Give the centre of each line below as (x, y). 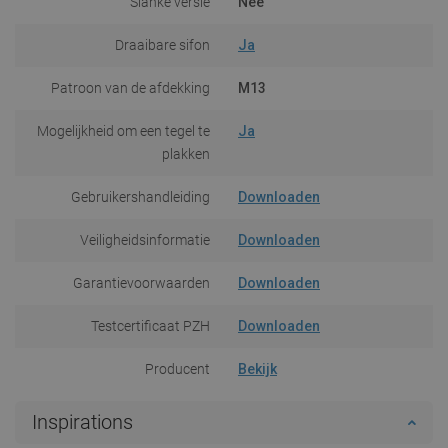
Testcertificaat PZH (150, 325)
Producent (177, 368)
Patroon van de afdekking (130, 87)
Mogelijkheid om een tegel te (123, 130)
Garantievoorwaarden (141, 282)
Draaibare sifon (162, 44)
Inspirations (82, 421)
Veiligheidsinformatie (145, 239)
